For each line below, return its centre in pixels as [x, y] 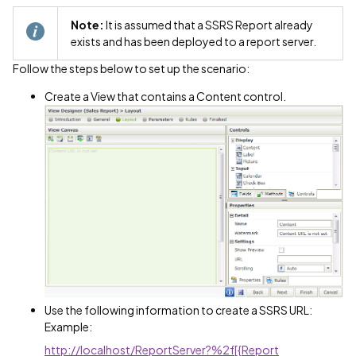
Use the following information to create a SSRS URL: [178, 310]
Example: [68, 327]
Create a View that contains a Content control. [165, 96]
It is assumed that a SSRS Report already [209, 25]
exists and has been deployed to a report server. [193, 41]
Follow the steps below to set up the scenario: [131, 68]
